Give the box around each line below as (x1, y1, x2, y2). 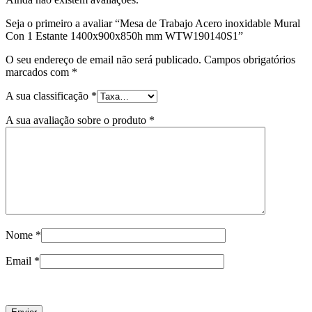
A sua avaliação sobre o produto (6, 114, 149, 126)
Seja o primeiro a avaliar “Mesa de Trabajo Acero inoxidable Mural (6, 17, 300, 29)
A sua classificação (6, 89, 91, 102)
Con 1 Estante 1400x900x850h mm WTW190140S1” (6, 29, 243, 42)
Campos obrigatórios (204, 53, 295, 65)
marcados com (6, 65, 72, 78)
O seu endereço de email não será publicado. (6, 53, 201, 65)
